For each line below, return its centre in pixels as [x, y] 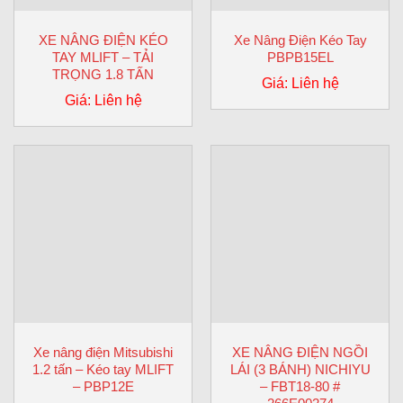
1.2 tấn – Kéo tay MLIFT [103, 369]
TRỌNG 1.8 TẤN [103, 75]
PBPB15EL [300, 58]
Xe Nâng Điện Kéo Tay [300, 40]
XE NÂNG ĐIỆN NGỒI [300, 352]
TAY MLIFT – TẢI [103, 58]
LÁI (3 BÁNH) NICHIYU [300, 369]
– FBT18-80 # [300, 386]
